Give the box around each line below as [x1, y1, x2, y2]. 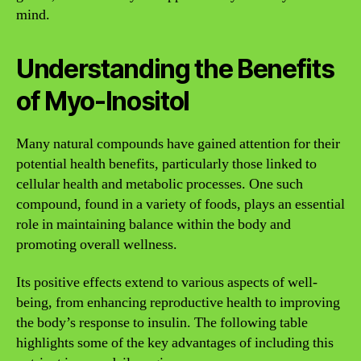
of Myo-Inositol [16, 85, 190, 117]
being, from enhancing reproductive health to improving [16, 293, 340, 312]
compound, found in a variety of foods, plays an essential [16, 194, 345, 214]
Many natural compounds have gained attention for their [16, 134, 340, 153]
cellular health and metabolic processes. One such [16, 174, 303, 193]
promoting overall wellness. [16, 234, 177, 254]
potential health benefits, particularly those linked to [16, 154, 317, 173]
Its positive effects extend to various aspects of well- [16, 273, 317, 292]
